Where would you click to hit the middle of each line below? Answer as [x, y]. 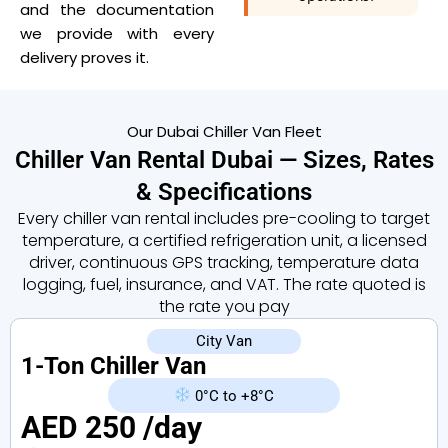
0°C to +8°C [233, 395]
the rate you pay [224, 306]
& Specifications [224, 192]
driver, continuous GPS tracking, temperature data [224, 262]
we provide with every [117, 33]
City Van [223, 341]
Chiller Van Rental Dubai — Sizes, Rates [224, 160]
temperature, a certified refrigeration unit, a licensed [224, 240]
